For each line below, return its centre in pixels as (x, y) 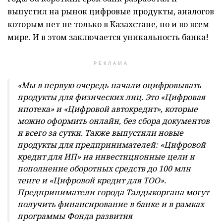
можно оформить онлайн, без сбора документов (113, 121)
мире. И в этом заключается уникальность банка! (108, 37)
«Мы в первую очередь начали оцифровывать (109, 85)
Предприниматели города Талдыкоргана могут (113, 192)
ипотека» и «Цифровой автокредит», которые (108, 109)
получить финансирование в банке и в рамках (111, 204)
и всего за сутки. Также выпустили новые (100, 133)
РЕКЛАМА (111, 63)
